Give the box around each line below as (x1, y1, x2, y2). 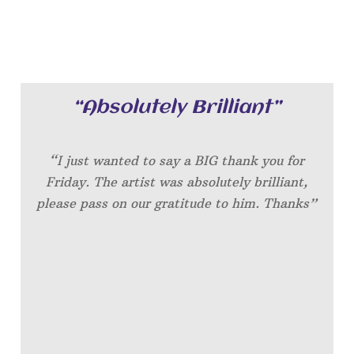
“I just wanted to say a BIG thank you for (49, 153, 305, 169)
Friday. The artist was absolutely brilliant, (46, 174, 308, 190)
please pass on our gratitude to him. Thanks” (36, 195, 318, 212)
